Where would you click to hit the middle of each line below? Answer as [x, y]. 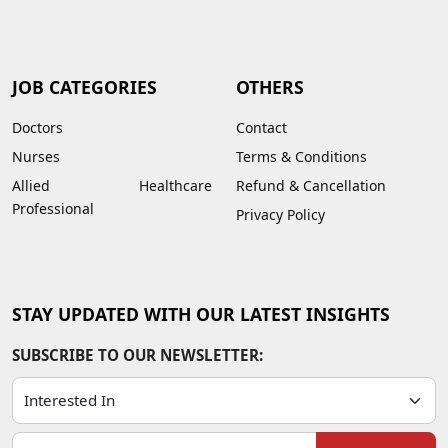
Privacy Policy [280, 214]
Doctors [37, 127]
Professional [53, 208]
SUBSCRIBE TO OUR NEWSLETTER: [137, 354]
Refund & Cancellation [311, 185]
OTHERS [270, 86]
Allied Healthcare [112, 185]
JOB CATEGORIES [84, 86]
